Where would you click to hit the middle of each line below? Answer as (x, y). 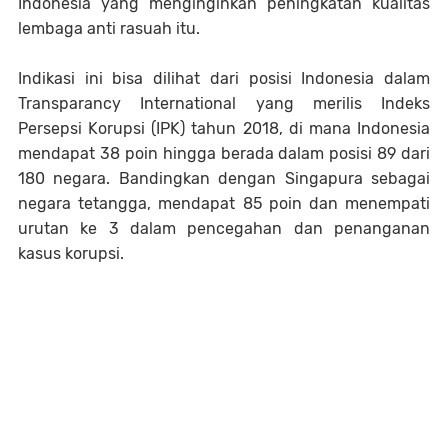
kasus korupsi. (71, 253)
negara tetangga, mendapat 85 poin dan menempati (224, 203)
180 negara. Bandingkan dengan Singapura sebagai (224, 178)
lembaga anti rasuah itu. (111, 28)
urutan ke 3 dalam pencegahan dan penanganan (224, 228)
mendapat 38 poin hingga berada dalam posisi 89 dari (224, 153)
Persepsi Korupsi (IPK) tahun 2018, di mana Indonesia (224, 128)
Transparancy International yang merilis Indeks (224, 103)
